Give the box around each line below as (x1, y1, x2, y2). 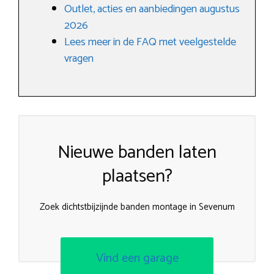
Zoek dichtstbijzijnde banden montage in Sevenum (39, 199, 235, 215)
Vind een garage (95, 248, 179, 268)
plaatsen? (102, 161, 172, 191)
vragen (64, 50, 94, 68)
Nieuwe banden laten (57, 138, 217, 168)
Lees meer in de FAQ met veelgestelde (64, 33, 236, 51)
